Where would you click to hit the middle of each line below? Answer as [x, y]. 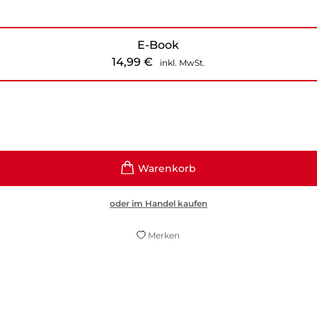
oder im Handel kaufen [158, 203]
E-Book [158, 45]
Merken [164, 235]
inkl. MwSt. [182, 62]
